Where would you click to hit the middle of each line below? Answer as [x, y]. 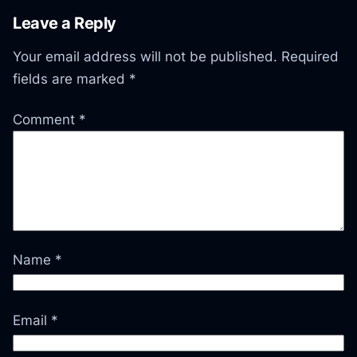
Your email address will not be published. [145, 57]
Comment [46, 119]
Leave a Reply [65, 22]
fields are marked [71, 79]
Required [310, 57]
